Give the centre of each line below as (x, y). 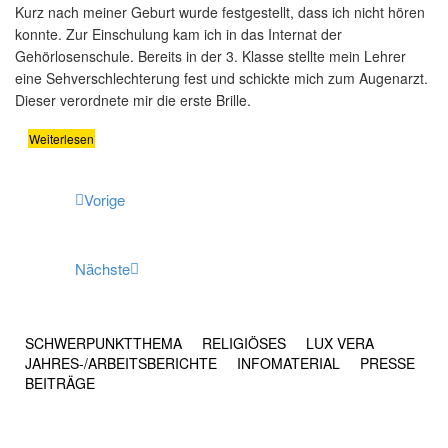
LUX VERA (340, 343)
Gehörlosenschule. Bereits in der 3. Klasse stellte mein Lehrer (210, 56)
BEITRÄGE (60, 383)
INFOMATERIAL (288, 363)
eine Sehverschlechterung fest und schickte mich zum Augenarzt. (221, 78)
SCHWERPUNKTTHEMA (103, 343)
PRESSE (387, 363)
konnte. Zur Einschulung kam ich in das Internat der (178, 34)
